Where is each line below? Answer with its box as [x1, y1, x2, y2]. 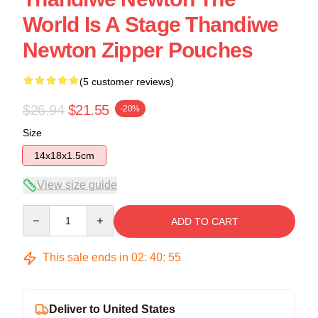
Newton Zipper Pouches [23, 38, 253, 62]
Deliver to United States [49, 303, 175, 315]
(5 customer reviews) [79, 76, 174, 87]
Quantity [22, 206, 60, 217]
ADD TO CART [170, 216, 238, 227]
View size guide [37, 179, 117, 191]
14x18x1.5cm [34, 150, 94, 161]
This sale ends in [40, 251, 131, 263]
